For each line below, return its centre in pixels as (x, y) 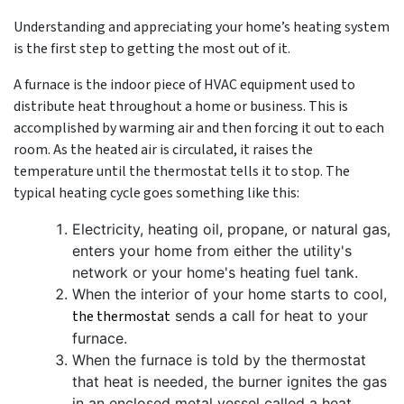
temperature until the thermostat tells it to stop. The (182, 172)
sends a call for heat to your (269, 316)
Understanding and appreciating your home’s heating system (202, 28)
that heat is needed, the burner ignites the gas (230, 382)
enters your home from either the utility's (212, 251)
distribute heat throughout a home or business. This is (181, 107)
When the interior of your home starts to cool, (230, 294)
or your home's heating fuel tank (241, 273)
